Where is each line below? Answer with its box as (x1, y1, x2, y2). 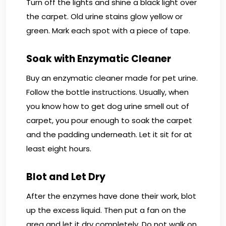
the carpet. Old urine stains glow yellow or (26, 11, 183, 22)
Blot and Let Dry (26, 169, 105, 184)
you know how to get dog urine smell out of (26, 100, 189, 111)
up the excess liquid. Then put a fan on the (26, 204, 186, 215)
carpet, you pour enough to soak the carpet (26, 115, 192, 126)
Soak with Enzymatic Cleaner (26, 51, 171, 66)
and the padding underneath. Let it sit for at (26, 129, 192, 140)
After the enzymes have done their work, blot (26, 190, 196, 201)
